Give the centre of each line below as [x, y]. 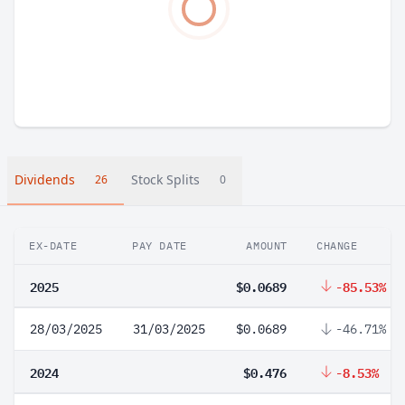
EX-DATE [53, 245]
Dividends [45, 179]
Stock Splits [165, 179]
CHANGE [337, 245]
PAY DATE [160, 245]
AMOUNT [267, 245]
